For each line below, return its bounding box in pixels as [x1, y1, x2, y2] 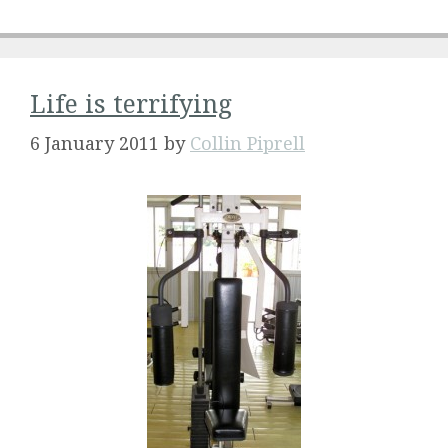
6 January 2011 [30, 131, 159, 156]
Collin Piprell [190, 131, 305, 156]
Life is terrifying [30, 86, 232, 121]
